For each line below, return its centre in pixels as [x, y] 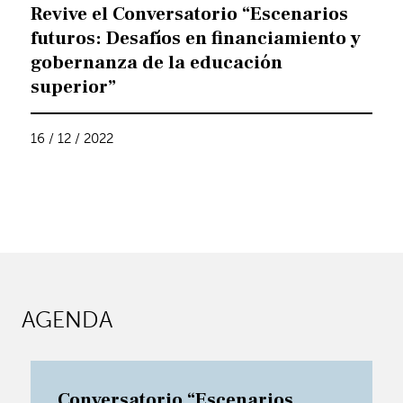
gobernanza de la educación [157, 63]
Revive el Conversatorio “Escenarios [190, 14]
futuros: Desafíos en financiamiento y [196, 39]
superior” [74, 87]
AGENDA [67, 320]
